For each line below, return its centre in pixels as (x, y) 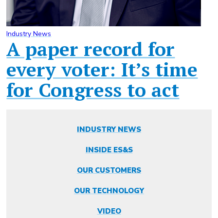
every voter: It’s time (102, 69)
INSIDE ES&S (109, 150)
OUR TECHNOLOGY (109, 191)
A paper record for (91, 49)
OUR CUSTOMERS (109, 171)
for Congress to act (93, 90)
